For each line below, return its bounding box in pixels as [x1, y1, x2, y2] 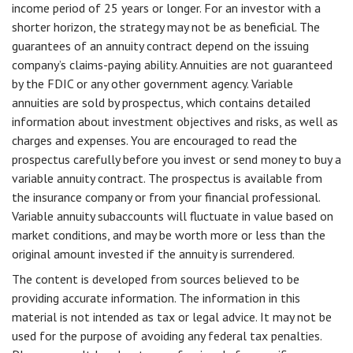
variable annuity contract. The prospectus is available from [12, 170, 322, 186]
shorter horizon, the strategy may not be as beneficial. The [12, 19, 320, 35]
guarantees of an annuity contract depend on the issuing [12, 38, 309, 54]
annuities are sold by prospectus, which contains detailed [12, 95, 310, 110]
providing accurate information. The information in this [12, 290, 300, 306]
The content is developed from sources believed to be [12, 271, 299, 287]
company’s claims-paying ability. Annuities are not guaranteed [12, 57, 333, 72]
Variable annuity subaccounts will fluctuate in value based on [12, 208, 333, 224]
